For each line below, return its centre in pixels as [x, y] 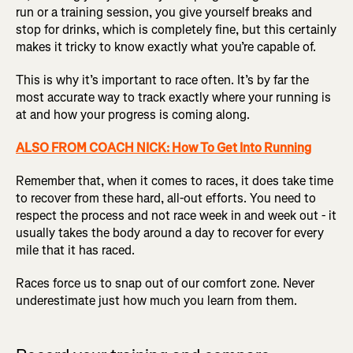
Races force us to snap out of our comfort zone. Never [165, 284]
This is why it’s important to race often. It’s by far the [162, 80]
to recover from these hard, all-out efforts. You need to [166, 199]
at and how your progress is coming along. [133, 115]
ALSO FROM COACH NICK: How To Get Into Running [163, 148]
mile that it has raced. [75, 251]
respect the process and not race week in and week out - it [176, 216]
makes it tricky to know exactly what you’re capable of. [166, 47]
